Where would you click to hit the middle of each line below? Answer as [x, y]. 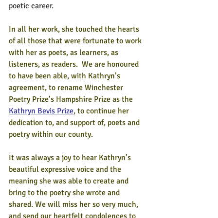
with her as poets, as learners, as [64, 53]
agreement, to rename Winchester [67, 88]
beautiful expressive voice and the [66, 169]
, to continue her [102, 111]
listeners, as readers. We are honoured [75, 64]
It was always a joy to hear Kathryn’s [71, 158]
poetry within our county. [52, 134]
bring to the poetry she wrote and [65, 193]
